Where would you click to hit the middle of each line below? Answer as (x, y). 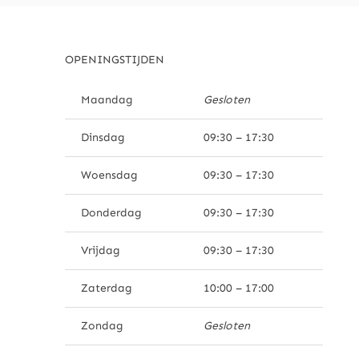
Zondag (102, 326)
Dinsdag (103, 138)
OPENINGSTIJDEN (114, 60)
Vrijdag (100, 251)
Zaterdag (106, 288)
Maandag (107, 100)
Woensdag (109, 175)
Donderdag (111, 213)
